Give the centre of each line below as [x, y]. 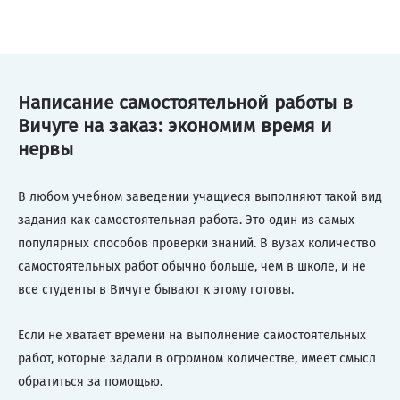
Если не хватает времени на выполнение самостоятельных [192, 335]
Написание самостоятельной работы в [185, 103]
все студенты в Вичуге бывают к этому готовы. [156, 289]
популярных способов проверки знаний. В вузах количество [197, 243]
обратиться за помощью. [90, 381]
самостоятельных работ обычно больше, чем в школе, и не [192, 266]
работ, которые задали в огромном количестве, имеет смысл [197, 358]
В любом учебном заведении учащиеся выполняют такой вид [200, 196]
